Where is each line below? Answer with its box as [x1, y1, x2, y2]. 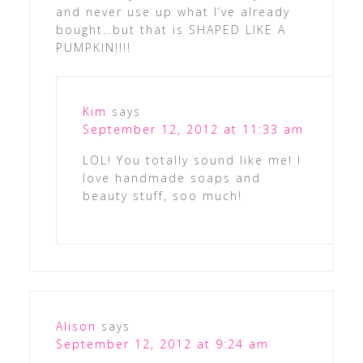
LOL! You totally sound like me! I [82, 152, 301, 169]
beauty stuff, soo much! [82, 188, 242, 204]
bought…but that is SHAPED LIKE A [55, 22, 286, 38]
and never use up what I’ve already [55, 4, 290, 20]
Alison [55, 318, 96, 335]
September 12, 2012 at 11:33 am [82, 122, 304, 138]
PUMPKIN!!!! [55, 40, 131, 56]
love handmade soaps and [82, 170, 261, 186]
